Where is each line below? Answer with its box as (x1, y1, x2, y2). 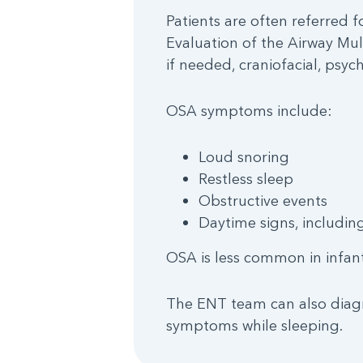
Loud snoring (198, 147, 289, 166)
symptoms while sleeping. (165, 315, 343, 335)
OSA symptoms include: (165, 100, 332, 120)
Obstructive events (198, 190, 327, 210)
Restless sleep (198, 169, 293, 188)
